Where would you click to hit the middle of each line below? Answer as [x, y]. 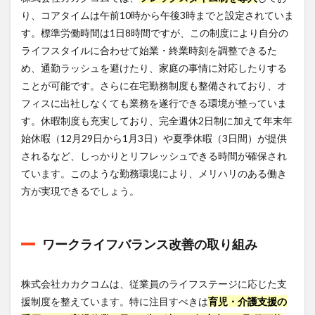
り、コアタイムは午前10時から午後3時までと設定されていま [157, 15]
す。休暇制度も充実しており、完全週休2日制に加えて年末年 [157, 120]
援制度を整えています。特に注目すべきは [115, 301]
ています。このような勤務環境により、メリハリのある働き [154, 173]
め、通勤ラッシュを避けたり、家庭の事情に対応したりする [154, 67]
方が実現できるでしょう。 [80, 191]
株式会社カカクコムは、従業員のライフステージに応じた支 [154, 283]
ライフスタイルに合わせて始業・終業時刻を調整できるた [149, 50]
